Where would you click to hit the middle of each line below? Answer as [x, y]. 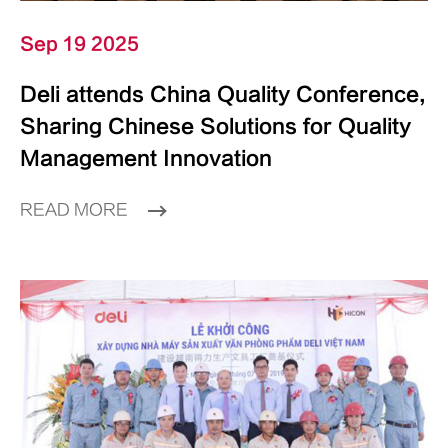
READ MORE [76, 210]
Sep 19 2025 [79, 45]
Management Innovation [146, 159]
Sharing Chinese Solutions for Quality [215, 127]
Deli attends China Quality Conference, [223, 95]
